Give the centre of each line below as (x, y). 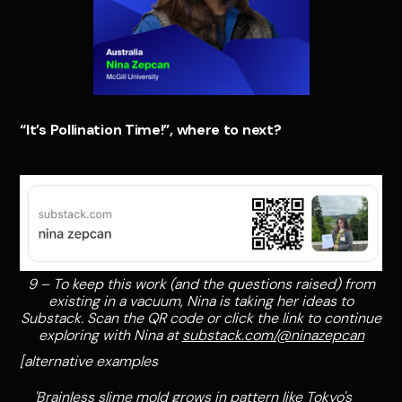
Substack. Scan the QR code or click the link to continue (201, 319)
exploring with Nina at (110, 336)
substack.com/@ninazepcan (273, 336)
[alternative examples (89, 362)
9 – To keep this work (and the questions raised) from (201, 284)
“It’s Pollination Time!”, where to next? (151, 130)
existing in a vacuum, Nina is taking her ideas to (201, 301)
